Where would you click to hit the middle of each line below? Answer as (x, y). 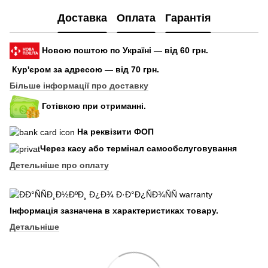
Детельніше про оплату (59, 165)
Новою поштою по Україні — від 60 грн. (125, 50)
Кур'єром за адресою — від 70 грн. (86, 69)
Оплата (136, 18)
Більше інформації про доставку (79, 85)
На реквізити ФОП (115, 131)
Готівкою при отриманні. (94, 106)
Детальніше (34, 226)
